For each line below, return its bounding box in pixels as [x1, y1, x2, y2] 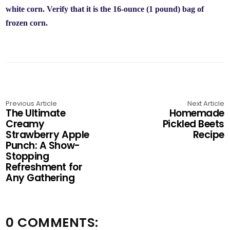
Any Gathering [6, 171, 75, 185]
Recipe [193, 128, 224, 142]
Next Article [187, 99, 224, 108]
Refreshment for [6, 160, 83, 174]
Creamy [6, 117, 45, 131]
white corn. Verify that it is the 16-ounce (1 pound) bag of [6, 5, 204, 13]
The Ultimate [6, 106, 66, 120]
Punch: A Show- [6, 139, 80, 152]
